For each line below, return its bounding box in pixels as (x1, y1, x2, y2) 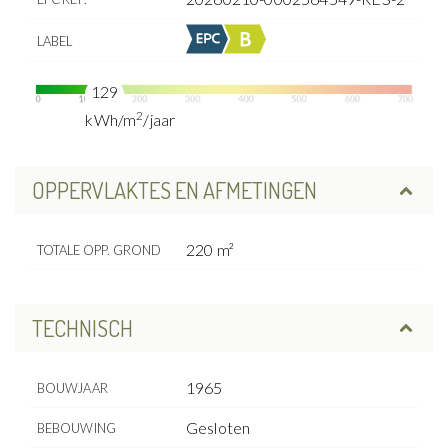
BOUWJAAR (36, 379, 108, 396)
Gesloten (186, 417, 251, 437)
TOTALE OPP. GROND (36, 242, 162, 259)
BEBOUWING (36, 419, 117, 436)
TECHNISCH (31, 313, 133, 342)
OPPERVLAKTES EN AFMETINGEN (31, 176, 317, 205)
